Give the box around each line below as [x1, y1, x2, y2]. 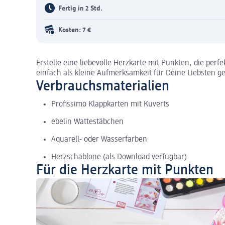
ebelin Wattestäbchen [51, 118, 124, 126]
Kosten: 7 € [58, 27, 91, 34]
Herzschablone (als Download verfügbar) [51, 153, 187, 161]
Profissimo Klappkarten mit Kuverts [51, 100, 169, 108]
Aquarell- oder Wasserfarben [51, 135, 147, 144]
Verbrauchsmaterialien [36, 79, 169, 93]
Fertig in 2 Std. [58, 5, 102, 13]
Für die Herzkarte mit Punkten [36, 163, 213, 177]
